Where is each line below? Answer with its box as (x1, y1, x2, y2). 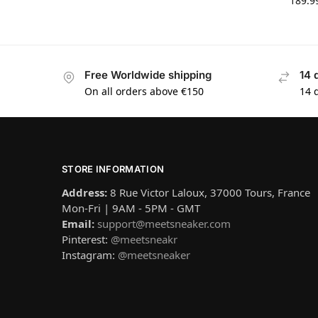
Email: (62, 216, 94, 231)
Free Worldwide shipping (84, 68, 212, 82)
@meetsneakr (111, 232, 177, 247)
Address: (62, 185, 110, 200)
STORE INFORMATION (62, 163, 165, 175)
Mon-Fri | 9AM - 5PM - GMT (62, 201, 200, 216)
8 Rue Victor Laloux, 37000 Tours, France (110, 185, 310, 200)
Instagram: (62, 248, 118, 263)
